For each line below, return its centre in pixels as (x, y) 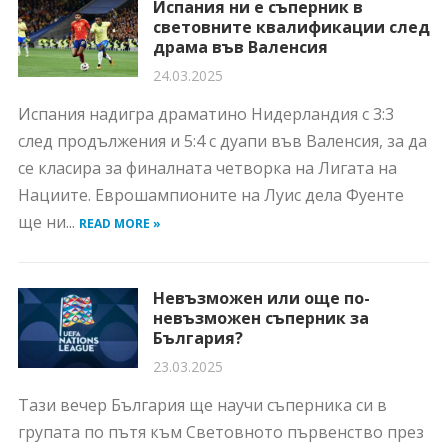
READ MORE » (119, 223)
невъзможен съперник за (260, 318)
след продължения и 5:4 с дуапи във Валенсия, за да (222, 141)
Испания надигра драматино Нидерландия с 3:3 (205, 114)
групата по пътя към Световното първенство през (220, 432)
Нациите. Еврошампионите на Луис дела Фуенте (210, 195)
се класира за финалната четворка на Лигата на (207, 168)
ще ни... (48, 222)
